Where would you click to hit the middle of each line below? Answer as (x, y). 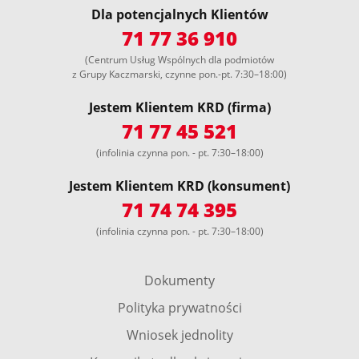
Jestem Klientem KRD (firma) (179, 107)
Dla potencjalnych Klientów (179, 14)
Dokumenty (179, 280)
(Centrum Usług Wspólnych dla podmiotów (179, 60)
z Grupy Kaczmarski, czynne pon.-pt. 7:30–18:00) (179, 74)
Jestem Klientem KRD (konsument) (179, 186)
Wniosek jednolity (179, 335)
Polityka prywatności (179, 308)
